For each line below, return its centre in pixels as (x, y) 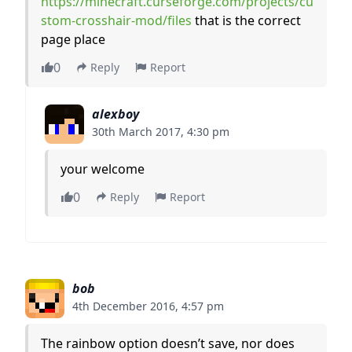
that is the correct (246, 20)
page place (73, 39)
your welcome (103, 169)
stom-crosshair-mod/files (116, 20)
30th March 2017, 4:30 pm (161, 131)
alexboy (115, 114)
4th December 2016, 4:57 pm (148, 306)
